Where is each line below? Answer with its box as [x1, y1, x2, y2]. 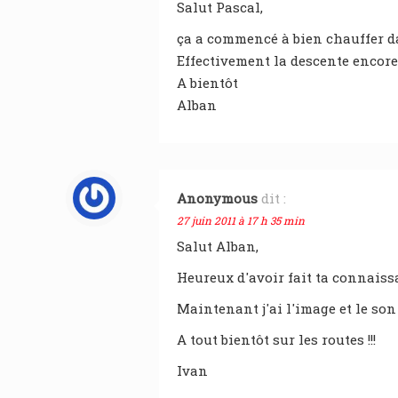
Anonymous [177, 189, 258, 207]
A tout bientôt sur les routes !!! [177, 330, 376, 348]
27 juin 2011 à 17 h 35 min [177, 213, 305, 227]
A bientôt [177, 74, 238, 92]
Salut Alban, [177, 237, 259, 255]
